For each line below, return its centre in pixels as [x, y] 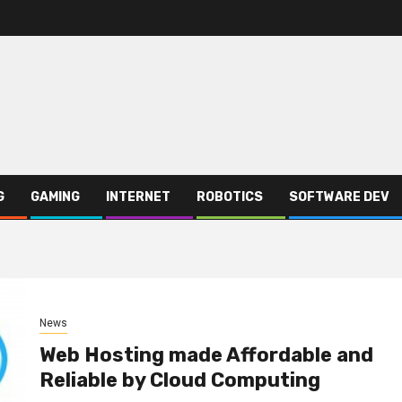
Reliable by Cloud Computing [179, 380]
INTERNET [138, 197]
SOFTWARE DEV [339, 197]
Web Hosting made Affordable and [206, 355]
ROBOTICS [230, 197]
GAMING [55, 197]
